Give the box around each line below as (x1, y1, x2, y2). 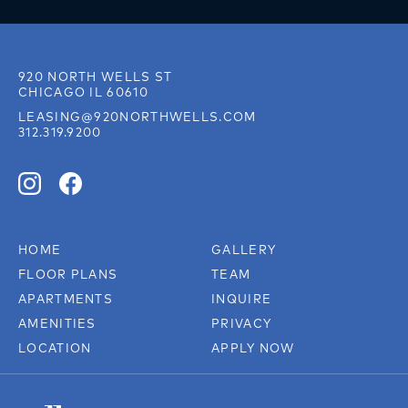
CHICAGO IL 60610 (18, 85, 148, 100)
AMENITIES (18, 316, 97, 331)
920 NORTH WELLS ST (18, 69, 173, 85)
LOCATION (18, 341, 92, 356)
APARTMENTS (18, 291, 113, 307)
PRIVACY (211, 316, 272, 331)
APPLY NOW (211, 341, 295, 356)
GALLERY (211, 242, 277, 258)
